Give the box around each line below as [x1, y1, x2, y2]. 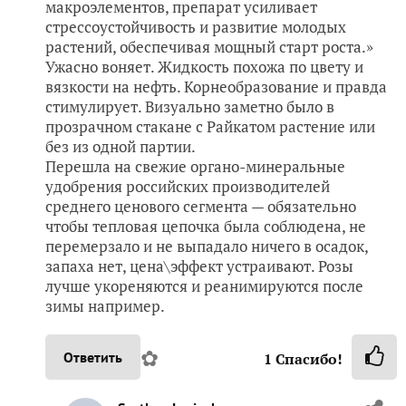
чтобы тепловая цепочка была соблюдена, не [45, 216, 366, 237]
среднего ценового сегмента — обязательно [45, 196, 356, 217]
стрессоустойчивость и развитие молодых [45, 16, 346, 38]
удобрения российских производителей [45, 176, 330, 198]
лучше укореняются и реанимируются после [45, 275, 363, 297]
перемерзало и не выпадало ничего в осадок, [45, 236, 368, 257]
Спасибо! [272, 349, 343, 370]
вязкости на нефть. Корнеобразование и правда [45, 76, 387, 98]
